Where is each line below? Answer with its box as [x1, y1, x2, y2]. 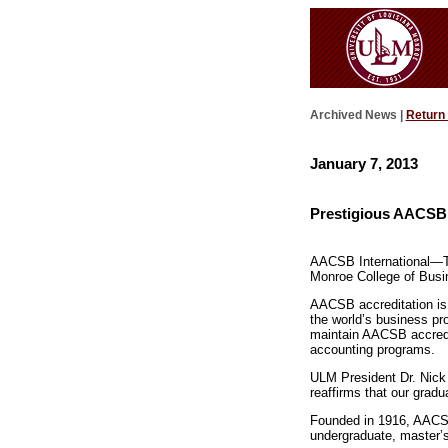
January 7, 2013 [309, 154, 418, 172]
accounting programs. [309, 342, 435, 358]
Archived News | [309, 108, 406, 123]
